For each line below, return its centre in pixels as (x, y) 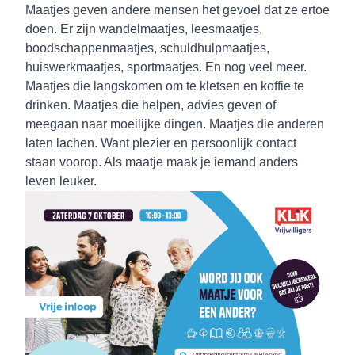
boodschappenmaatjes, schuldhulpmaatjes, (147, 48)
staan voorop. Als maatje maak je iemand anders (162, 162)
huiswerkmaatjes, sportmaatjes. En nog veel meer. (166, 67)
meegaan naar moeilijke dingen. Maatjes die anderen (175, 124)
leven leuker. (63, 181)
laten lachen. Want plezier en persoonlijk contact (161, 143)
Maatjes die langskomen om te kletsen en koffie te (165, 86)
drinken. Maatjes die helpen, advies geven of (151, 105)
